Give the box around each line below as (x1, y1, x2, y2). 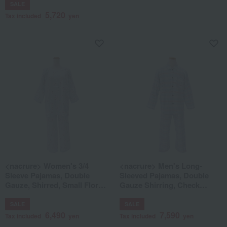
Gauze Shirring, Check (120, 179, 200, 191)
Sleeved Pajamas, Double (120, 169, 209, 181)
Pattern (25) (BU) (120, 188, 179, 200)
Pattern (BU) (5, 188, 49, 200)
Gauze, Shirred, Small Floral (5, 179, 104, 191)
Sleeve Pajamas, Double (5, 169, 90, 181)
